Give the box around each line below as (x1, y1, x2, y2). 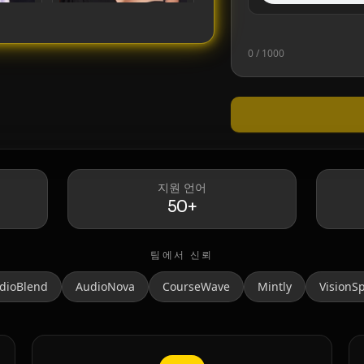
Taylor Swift (58, 60, 111, 75)
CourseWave (162, 279, 230, 295)
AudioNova (76, 279, 135, 295)
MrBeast (58, 331, 98, 345)
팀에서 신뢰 (150, 248, 214, 262)
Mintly (258, 279, 292, 295)
